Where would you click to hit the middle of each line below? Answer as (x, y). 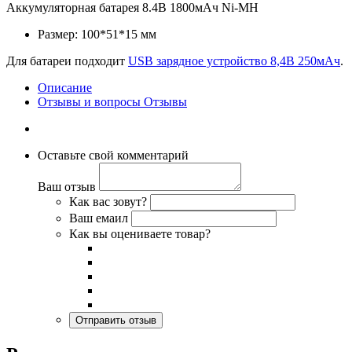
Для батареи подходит (67, 60)
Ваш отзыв (67, 186)
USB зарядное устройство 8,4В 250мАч (234, 60)
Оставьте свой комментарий (113, 155)
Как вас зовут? (108, 201)
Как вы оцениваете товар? (140, 233)
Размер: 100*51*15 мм (97, 34)
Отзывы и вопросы (91, 101)
